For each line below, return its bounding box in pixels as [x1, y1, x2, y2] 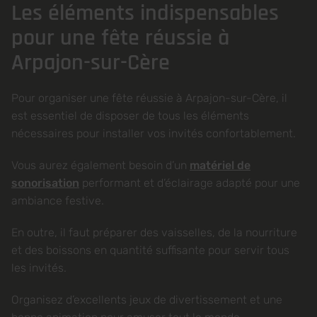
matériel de [190, 158, 250, 172]
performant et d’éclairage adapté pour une [79, 176, 300, 190]
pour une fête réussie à [11, 23, 229, 52]
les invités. [11, 261, 67, 275]
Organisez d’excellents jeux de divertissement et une [11, 293, 282, 306]
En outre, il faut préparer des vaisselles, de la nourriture [11, 226, 297, 239]
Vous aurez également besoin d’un [11, 158, 190, 172]
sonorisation [11, 176, 79, 190]
